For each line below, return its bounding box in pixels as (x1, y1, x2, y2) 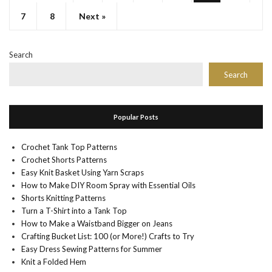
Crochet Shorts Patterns (21, 155, 107, 165)
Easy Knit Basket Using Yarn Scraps (21, 168, 144, 178)
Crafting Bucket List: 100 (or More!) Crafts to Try (21, 231, 194, 242)
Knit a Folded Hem (21, 257, 86, 267)
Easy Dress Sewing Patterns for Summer (21, 244, 162, 254)
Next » (79, 11, 106, 22)
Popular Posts (114, 113, 158, 121)
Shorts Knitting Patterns (21, 193, 106, 203)
